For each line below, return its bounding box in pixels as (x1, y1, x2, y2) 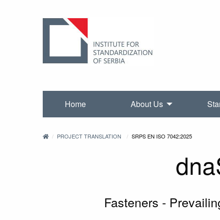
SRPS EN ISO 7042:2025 (131, 132, 192, 140)
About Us (130, 98, 163, 110)
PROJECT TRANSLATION (57, 132, 122, 140)
